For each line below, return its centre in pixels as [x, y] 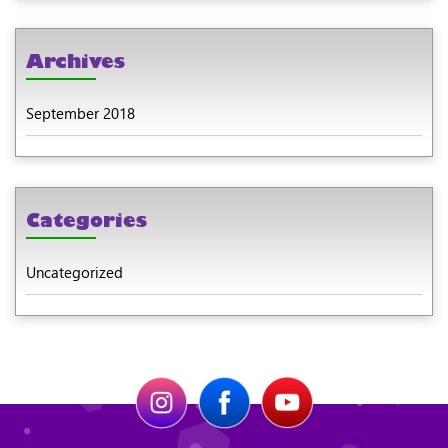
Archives [75, 61]
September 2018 [80, 112]
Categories [86, 220]
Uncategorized [74, 271]
